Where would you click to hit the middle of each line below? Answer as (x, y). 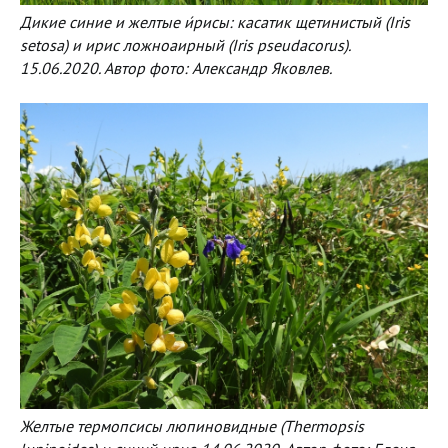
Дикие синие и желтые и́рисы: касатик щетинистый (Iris (215, 21)
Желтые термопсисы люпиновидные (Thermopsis (192, 425)
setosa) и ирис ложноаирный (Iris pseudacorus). (185, 44)
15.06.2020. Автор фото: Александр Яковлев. (176, 67)
